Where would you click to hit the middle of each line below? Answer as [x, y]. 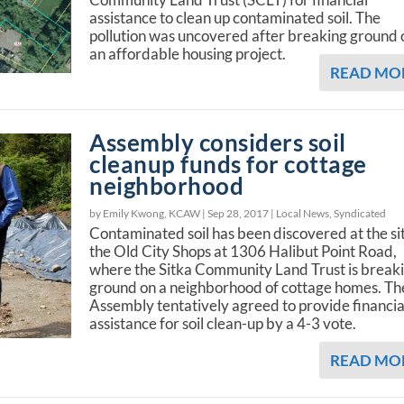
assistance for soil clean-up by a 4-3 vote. [225, 323]
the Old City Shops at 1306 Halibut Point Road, [243, 251]
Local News [303, 213]
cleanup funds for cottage [228, 164]
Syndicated [360, 213]
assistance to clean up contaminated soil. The [235, 17]
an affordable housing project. [188, 53]
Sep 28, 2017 [239, 213]
